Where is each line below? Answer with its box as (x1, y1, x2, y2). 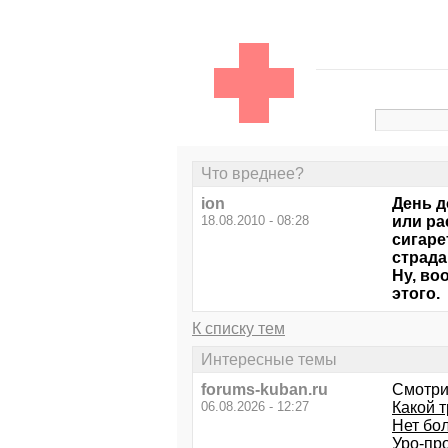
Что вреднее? (201, 165, 304, 183)
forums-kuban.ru (201, 380, 328, 398)
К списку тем (192, 320, 285, 338)
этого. (392, 285, 440, 303)
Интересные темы (201, 350, 337, 368)
